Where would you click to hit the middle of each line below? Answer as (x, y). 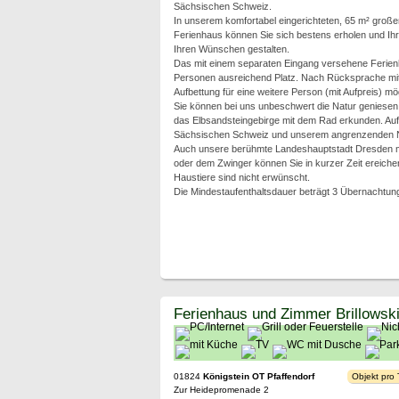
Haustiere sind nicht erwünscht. (241, 177)
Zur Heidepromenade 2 (221, 390)
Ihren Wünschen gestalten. (231, 49)
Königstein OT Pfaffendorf (258, 376)
